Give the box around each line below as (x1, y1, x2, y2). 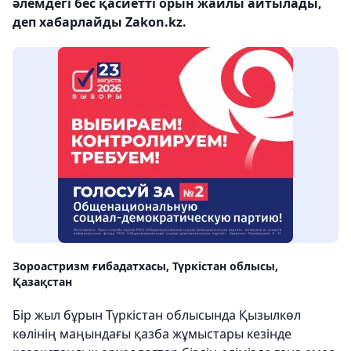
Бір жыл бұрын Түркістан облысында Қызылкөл (13, 306, 301, 324)
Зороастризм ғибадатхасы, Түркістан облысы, (13, 259, 278, 273)
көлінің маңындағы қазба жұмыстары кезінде (13, 325, 291, 342)
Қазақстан (13, 274, 72, 289)
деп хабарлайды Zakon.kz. (13, 13, 186, 31)
